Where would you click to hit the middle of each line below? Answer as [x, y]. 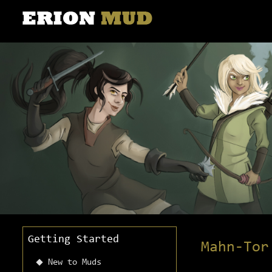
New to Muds [75, 263]
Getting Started [73, 240]
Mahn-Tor [235, 248]
